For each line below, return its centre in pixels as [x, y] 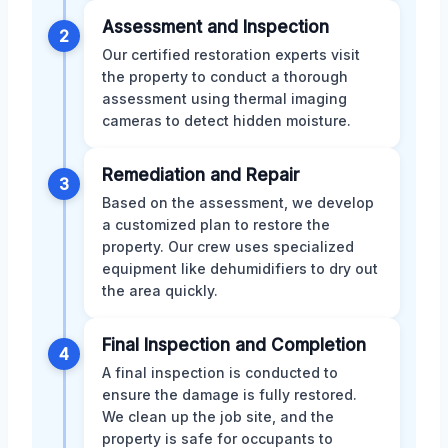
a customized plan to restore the [216, 225]
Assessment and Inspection [215, 27]
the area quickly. [160, 291]
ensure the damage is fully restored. [229, 395]
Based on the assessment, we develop [238, 203]
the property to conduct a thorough [225, 77]
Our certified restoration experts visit [231, 55]
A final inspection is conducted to [220, 373]
